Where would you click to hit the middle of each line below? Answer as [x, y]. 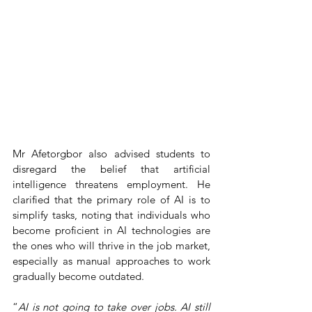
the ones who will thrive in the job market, [111, 245]
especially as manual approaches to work [111, 260]
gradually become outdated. [78, 276]
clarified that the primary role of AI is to [111, 199]
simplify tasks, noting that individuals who [111, 214]
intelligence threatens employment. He [111, 184]
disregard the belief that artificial [111, 169]
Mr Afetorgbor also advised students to [111, 153]
